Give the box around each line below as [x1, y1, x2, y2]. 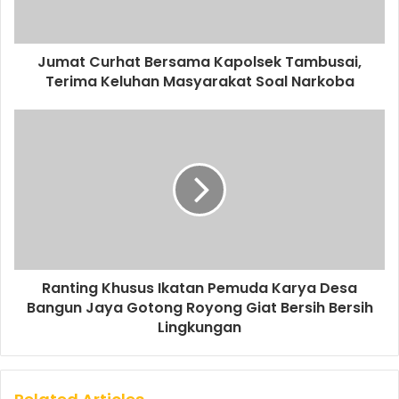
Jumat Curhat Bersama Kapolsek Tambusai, [37, 52, 362, 73]
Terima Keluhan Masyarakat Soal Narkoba [45, 71, 354, 93]
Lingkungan [158, 317, 241, 338]
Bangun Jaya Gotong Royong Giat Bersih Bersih [26, 297, 373, 319]
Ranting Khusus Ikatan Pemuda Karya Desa [42, 278, 357, 299]
